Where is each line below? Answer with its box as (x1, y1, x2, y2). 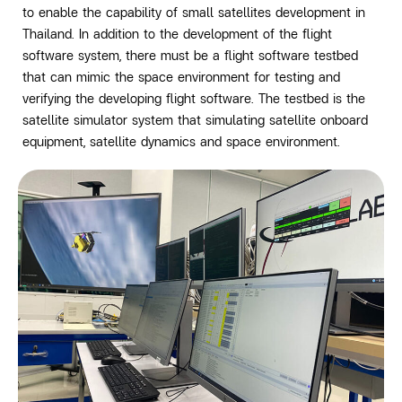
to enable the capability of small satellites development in (22, 4, 365, 22)
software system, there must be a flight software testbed (22, 47, 358, 65)
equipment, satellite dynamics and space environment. (22, 133, 340, 151)
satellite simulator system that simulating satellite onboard (22, 111, 368, 129)
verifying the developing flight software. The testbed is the (22, 90, 365, 108)
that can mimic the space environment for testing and (22, 68, 340, 86)
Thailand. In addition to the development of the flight (22, 25, 332, 43)
